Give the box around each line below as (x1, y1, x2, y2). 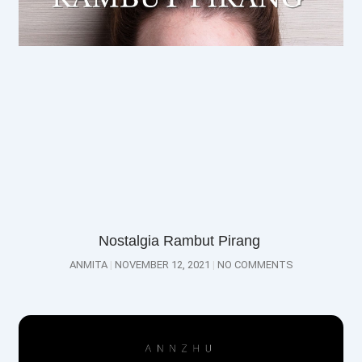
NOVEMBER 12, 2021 (112, 258, 213, 271)
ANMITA (69, 258, 110, 271)
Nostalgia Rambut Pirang (98, 232, 264, 249)
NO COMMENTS (214, 258, 293, 271)
